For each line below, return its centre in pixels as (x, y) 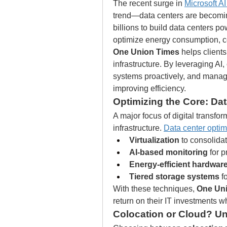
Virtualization (154, 140)
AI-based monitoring (168, 152)
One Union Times (146, 52)
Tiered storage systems (174, 177)
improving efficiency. (149, 88)
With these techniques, (155, 189)
